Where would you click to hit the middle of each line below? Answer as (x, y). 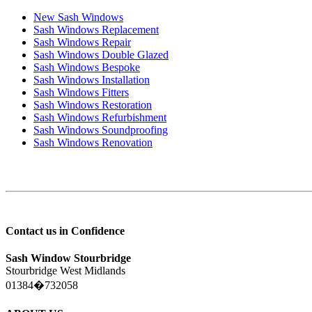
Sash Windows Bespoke (87, 67)
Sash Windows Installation (92, 79)
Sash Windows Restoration (93, 104)
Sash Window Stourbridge (68, 258)
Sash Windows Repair (82, 42)
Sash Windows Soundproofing (101, 130)
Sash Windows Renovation (93, 142)
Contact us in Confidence (65, 231)
